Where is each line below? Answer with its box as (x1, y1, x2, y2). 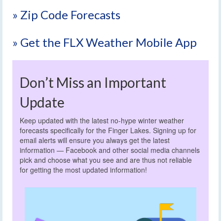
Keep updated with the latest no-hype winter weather (20, 115, 184, 126)
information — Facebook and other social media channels (20, 145, 200, 155)
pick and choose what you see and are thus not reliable (20, 155, 192, 165)
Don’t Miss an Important (20, 74, 166, 91)
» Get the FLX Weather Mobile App (12, 35, 197, 49)
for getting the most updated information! (20, 165, 147, 175)
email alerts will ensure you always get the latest (20, 135, 170, 146)
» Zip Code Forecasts (12, 7, 120, 22)
